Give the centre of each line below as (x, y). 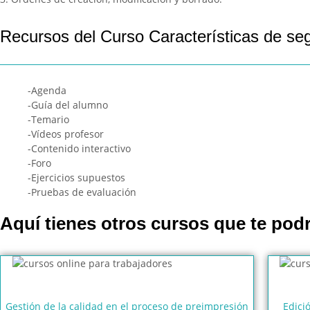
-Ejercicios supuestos (76, 178)
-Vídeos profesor (66, 134)
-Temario (48, 120)
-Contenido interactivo (79, 149)
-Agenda (47, 91)
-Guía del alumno (68, 105)
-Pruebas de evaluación (82, 192)
